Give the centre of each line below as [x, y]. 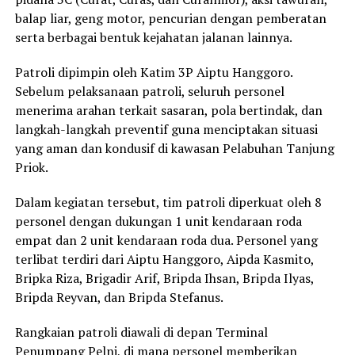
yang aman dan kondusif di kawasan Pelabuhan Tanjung [174, 149]
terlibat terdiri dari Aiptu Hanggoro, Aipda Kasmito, [164, 260]
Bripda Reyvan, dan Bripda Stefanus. [119, 298]
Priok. [31, 168]
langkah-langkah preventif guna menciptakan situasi [166, 130]
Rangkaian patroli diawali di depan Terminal [141, 332]
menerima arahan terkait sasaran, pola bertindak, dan [168, 111]
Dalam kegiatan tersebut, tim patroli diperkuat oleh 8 [168, 202]
